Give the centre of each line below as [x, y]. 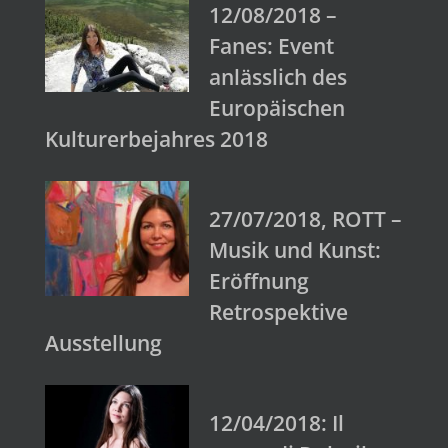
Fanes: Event [271, 45]
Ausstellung [103, 342]
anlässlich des [278, 76]
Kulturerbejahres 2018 [156, 138]
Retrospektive [278, 311]
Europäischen [277, 107]
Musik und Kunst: [295, 249]
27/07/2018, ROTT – [305, 218]
